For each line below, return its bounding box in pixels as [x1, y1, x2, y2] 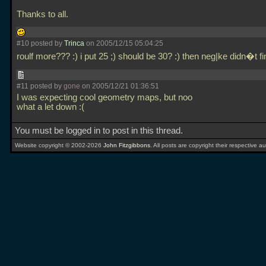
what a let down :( [17, 102, 87, 112]
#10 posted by [17, 39, 64, 47]
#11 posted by [17, 82, 64, 90]
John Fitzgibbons [103, 142, 150, 148]
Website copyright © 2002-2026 [15, 142, 103, 148]
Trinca [64, 39, 84, 47]
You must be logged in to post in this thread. [15, 126, 183, 135]
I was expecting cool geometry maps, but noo [17, 93, 192, 102]
